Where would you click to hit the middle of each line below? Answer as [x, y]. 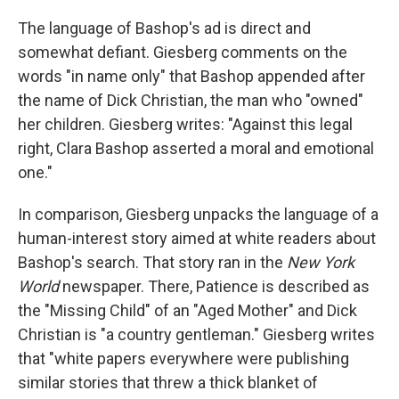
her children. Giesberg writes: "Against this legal [185, 124]
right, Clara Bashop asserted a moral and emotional [196, 148]
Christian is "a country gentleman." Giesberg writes [196, 334]
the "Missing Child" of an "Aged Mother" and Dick [187, 310]
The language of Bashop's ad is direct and [164, 28]
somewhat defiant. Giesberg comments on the [183, 52]
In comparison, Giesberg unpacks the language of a [198, 214]
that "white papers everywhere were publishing [183, 358]
